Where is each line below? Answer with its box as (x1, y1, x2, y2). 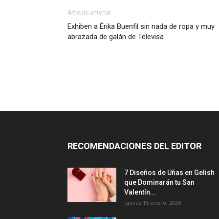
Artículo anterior (67, 9, 111, 16)
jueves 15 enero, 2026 (124, 199, 181, 206)
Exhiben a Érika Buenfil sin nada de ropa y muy (67, 22, 215, 31)
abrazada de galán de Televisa (67, 32, 164, 41)
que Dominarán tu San (124, 178, 195, 186)
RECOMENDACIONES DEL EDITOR (67, 141, 201, 151)
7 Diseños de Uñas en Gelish (124, 169, 215, 176)
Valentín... (124, 188, 156, 196)
